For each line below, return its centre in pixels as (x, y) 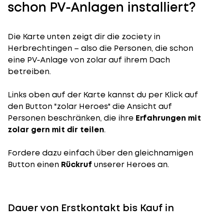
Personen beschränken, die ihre (72, 118)
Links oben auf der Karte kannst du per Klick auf (103, 95)
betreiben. (29, 71)
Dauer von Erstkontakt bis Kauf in (91, 208)
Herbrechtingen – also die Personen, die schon (101, 48)
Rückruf (77, 164)
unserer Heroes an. (132, 164)
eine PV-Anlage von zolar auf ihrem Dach (89, 60)
